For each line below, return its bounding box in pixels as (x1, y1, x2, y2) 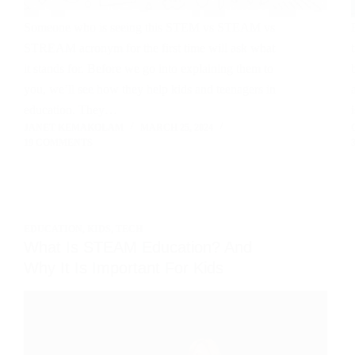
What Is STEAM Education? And (24, 238, 252, 256)
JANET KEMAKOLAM (24, 121, 124, 133)
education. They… (24, 102, 117, 116)
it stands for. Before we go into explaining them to (24, 61, 273, 75)
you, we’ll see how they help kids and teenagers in (24, 82, 276, 96)
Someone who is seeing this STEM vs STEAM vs (24, 20, 275, 34)
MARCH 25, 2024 (140, 121, 213, 133)
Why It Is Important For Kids (24, 258, 223, 277)
